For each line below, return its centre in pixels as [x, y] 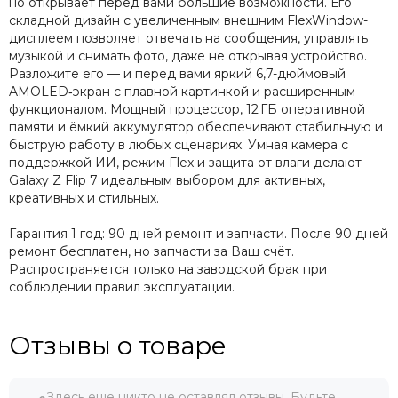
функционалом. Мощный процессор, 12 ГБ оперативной [187, 110]
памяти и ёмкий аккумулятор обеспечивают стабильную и [196, 127]
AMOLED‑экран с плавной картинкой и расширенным [182, 92]
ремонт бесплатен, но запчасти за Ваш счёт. [151, 252]
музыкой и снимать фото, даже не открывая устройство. [188, 56]
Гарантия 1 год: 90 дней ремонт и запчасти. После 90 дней [199, 234]
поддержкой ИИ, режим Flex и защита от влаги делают [185, 163]
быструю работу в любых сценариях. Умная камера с [179, 145]
